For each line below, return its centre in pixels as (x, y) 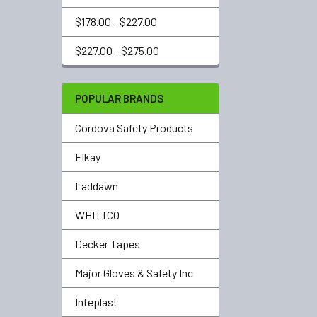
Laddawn (97, 186)
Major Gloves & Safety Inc (134, 273)
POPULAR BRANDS (119, 98)
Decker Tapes (108, 244)
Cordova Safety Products (134, 128)
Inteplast (96, 302)
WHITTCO (97, 215)
